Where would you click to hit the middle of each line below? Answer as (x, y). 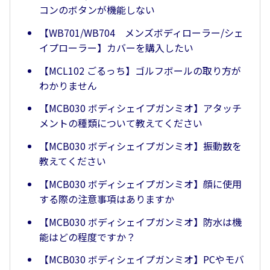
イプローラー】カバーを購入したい (116, 47)
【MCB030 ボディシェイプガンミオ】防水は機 (140, 221)
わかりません (68, 85)
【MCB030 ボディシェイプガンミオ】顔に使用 (140, 184)
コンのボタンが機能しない (97, 9)
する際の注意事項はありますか (107, 199)
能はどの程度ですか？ (87, 237)
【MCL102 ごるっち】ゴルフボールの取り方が (140, 70)
